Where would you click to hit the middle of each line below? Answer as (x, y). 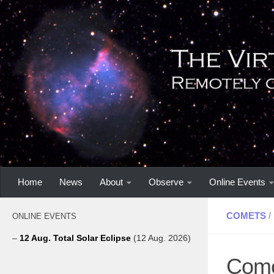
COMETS (246, 215)
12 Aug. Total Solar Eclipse (76, 238)
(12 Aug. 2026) (162, 238)
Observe (166, 182)
